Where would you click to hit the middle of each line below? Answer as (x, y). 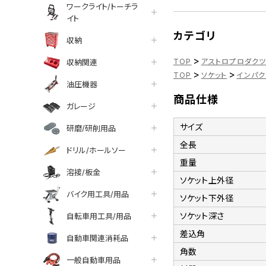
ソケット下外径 (207, 198)
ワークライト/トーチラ (102, 6)
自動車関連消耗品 (97, 238)
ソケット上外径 (207, 180)
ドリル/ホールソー (96, 150)
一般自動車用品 (94, 260)
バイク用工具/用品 (98, 194)
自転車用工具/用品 (99, 216)
